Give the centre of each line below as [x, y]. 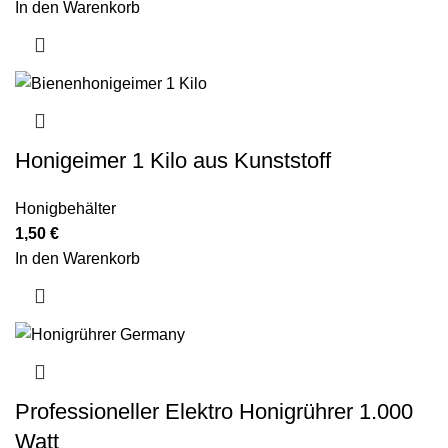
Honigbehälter [65, 209]
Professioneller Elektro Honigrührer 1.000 [214, 412]
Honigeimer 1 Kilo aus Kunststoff [173, 161]
